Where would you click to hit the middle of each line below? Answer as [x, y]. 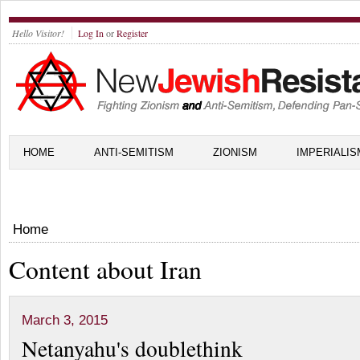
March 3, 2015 [65, 320]
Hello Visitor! [38, 33]
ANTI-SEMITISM [134, 152]
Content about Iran [105, 269]
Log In [91, 33]
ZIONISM [235, 152]
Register [132, 33]
